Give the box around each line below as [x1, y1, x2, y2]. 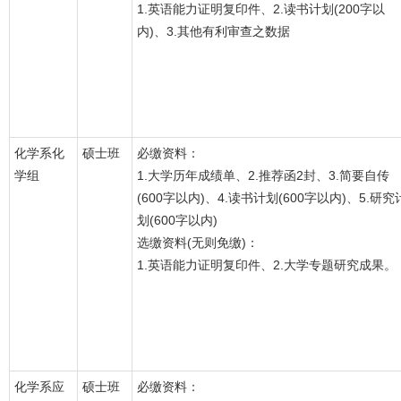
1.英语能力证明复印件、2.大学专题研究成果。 [137, 258, 397, 272]
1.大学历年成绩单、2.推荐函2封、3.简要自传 [137, 168, 389, 183]
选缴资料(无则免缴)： [137, 235, 259, 250]
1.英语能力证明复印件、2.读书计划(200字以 [137, 2, 385, 16]
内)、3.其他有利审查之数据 [137, 24, 290, 38]
